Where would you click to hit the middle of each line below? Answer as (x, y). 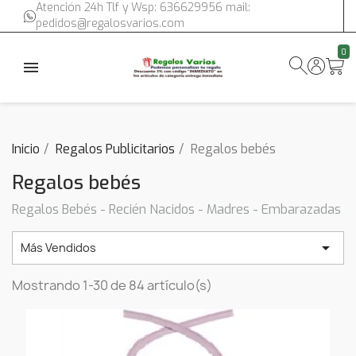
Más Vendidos (58, 248)
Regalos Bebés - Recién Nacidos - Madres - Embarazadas (176, 209)
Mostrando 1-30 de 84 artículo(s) (112, 285)
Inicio (26, 149)
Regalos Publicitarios (115, 149)
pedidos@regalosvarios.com (110, 23)
